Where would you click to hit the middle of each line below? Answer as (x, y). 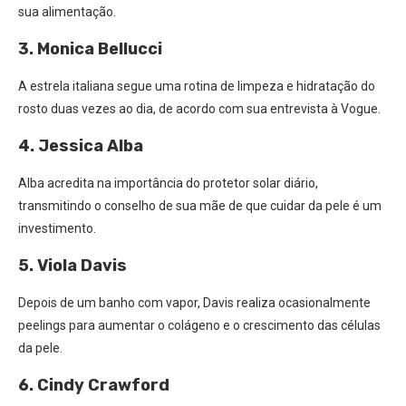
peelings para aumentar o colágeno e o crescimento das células (199, 325)
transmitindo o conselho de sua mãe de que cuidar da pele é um (200, 206)
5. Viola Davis (72, 266)
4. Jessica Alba (81, 146)
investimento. (57, 228)
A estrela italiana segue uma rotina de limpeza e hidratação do (197, 86)
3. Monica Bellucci (90, 49)
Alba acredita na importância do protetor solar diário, (168, 183)
